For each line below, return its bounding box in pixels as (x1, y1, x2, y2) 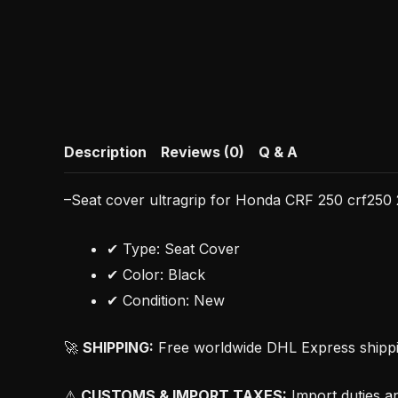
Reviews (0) (161, 143, 244, 162)
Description (64, 143, 147, 162)
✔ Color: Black (107, 265, 205, 283)
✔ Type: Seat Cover (107, 239, 240, 258)
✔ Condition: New (107, 291, 225, 309)
